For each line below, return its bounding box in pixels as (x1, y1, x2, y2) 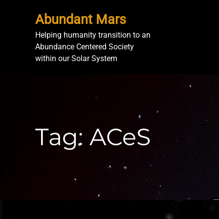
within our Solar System (35, 54, 117, 63)
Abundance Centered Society (35, 42, 134, 51)
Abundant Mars (35, 12, 126, 27)
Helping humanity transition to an (35, 30, 151, 40)
